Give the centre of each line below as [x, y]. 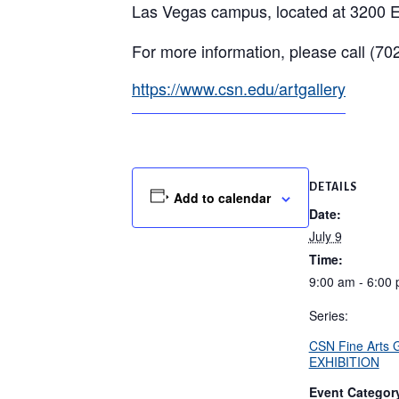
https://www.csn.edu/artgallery [239, 88]
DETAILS [333, 187]
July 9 [325, 236]
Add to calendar [222, 198]
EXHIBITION [344, 361]
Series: [328, 315]
